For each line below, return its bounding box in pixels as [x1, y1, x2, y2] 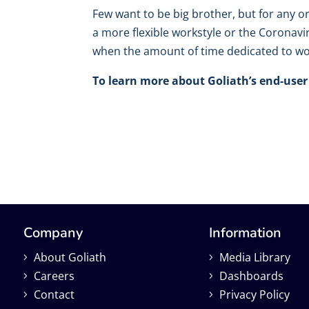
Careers [33, 268, 74, 284]
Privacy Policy [219, 287, 290, 303]
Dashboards [219, 268, 283, 284]
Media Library [219, 250, 290, 266]
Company [23, 223, 83, 243]
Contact [33, 287, 74, 303]
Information [208, 223, 281, 243]
